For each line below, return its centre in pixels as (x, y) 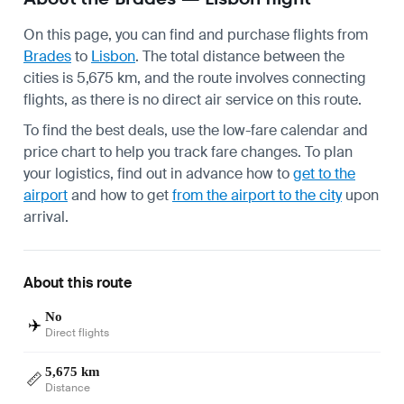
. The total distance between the (240, 56)
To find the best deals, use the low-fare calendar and (196, 130)
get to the (324, 173)
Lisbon (113, 56)
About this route (78, 282)
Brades (47, 56)
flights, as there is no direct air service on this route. (193, 99)
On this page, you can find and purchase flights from (196, 34)
